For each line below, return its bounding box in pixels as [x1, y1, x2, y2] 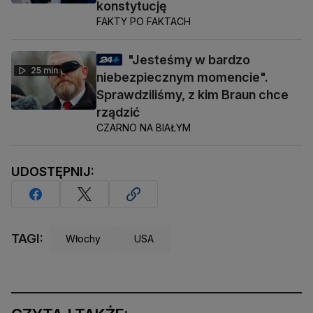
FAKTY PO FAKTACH [96, 15, 191, 27]
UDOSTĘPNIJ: [11, 163, 94, 179]
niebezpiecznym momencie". [96, 69, 268, 85]
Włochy [66, 233, 101, 245]
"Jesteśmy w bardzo [128, 52, 250, 67]
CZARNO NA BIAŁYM [96, 121, 191, 133]
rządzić [96, 104, 140, 119]
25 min [31, 64, 58, 75]
